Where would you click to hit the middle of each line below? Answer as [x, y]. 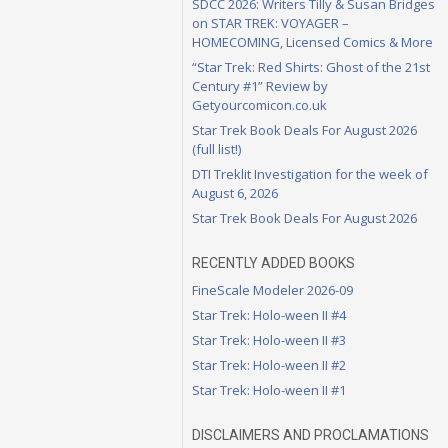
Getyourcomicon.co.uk [259, 104]
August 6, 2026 [235, 192]
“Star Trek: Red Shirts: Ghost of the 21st [311, 66]
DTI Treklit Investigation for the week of [310, 173]
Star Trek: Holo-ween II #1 [269, 389]
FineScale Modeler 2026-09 [272, 289]
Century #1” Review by [260, 85]
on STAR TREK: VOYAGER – [270, 22]
